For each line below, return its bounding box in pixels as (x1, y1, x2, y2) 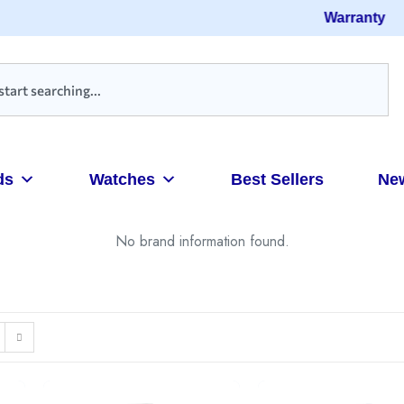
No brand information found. (115, 231, 289, 252)
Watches (88, 170, 155, 188)
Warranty (317, 10, 379, 25)
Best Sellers (230, 170, 324, 188)
